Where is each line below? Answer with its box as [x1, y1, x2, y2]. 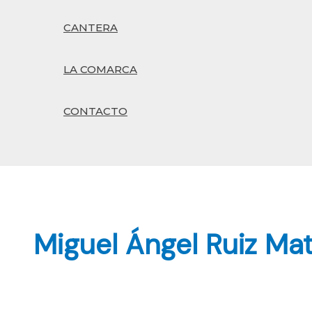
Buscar [24, 143, 78, 166]
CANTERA [63, 21, 118, 35]
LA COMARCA [63, 63, 137, 77]
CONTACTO [63, 104, 127, 118]
